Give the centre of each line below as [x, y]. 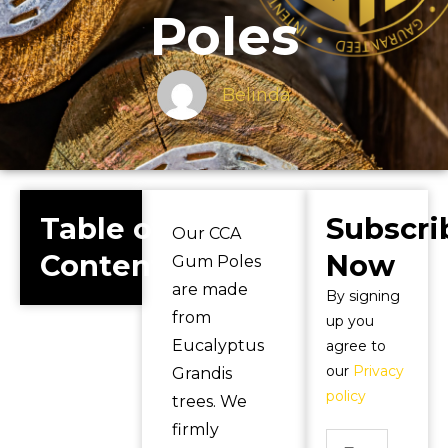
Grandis [201, 373]
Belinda [256, 94]
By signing [363, 296]
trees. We [209, 401]
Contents [110, 265]
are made [209, 289]
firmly [195, 429]
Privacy [379, 371]
